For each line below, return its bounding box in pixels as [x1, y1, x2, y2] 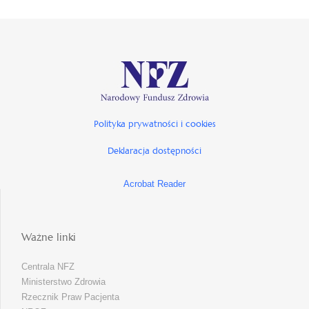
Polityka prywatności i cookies [93, 118, 216, 130]
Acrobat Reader [123, 179, 186, 189]
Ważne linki [21, 230, 76, 243]
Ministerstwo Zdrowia [21, 277, 106, 287]
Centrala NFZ [21, 261, 74, 272]
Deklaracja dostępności [108, 145, 201, 157]
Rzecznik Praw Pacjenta [21, 292, 119, 302]
